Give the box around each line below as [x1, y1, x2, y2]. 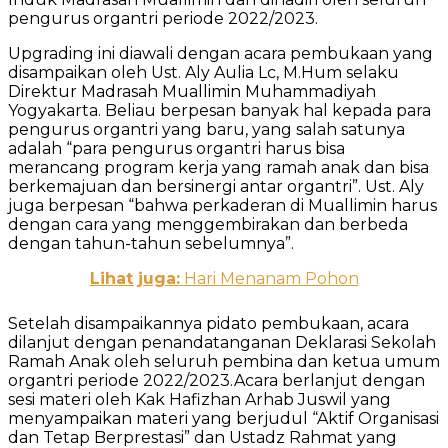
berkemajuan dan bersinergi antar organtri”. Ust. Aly [8, 176, 424, 196]
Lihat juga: [89, 268, 180, 288]
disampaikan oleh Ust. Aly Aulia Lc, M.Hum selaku [8, 62, 399, 82]
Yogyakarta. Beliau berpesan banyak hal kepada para [8, 100, 431, 120]
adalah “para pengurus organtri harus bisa [8, 138, 345, 158]
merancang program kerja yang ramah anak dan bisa [8, 157, 429, 177]
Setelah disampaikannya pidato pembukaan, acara [8, 313, 409, 333]
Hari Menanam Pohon [183, 268, 359, 288]
